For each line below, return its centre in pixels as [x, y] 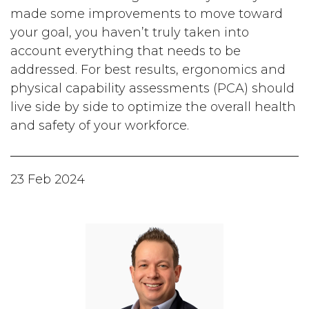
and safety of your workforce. [100, 126]
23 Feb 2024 [48, 179]
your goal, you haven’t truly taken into [130, 32]
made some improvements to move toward [147, 14]
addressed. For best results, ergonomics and [148, 70]
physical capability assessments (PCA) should [153, 88]
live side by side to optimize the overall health [153, 107]
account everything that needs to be [126, 51]
